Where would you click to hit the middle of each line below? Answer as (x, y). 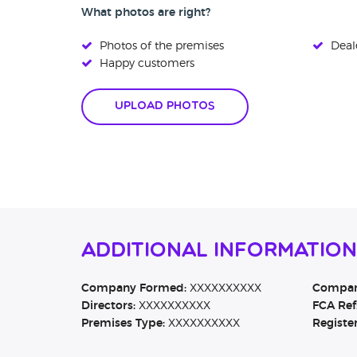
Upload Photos (165, 107)
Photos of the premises (160, 47)
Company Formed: (134, 289)
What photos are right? (146, 13)
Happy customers (145, 64)
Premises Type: (123, 324)
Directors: (108, 306)
